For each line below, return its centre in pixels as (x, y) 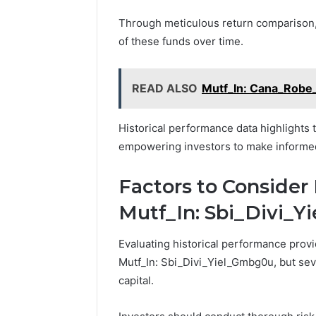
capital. (136, 281)
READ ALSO (165, 88)
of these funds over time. (181, 41)
